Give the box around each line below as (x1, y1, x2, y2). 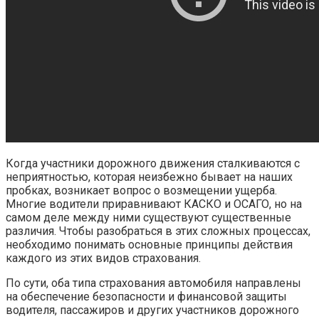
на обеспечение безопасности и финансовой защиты (6, 289, 287, 303)
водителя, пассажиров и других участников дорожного (6, 303, 299, 317)
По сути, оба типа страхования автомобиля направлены (6, 276, 301, 290)
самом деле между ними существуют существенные (6, 210, 291, 224)
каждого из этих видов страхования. (6, 251, 201, 265)
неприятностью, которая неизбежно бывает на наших (6, 169, 293, 184)
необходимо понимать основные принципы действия (6, 237, 293, 251)
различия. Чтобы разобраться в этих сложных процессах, (6, 224, 310, 238)
